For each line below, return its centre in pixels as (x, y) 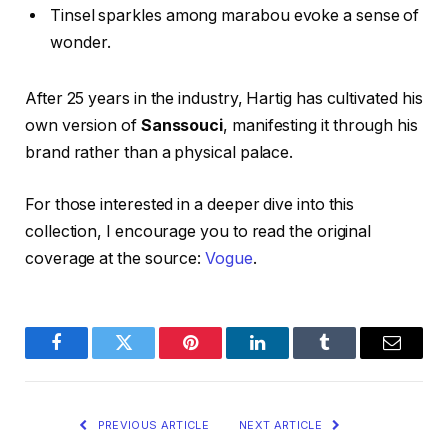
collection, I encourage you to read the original (198, 231)
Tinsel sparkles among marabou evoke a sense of (235, 16)
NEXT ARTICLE (282, 424)
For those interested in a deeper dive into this (190, 204)
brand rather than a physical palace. (159, 153)
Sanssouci (182, 126)
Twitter (148, 357)
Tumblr (349, 357)
